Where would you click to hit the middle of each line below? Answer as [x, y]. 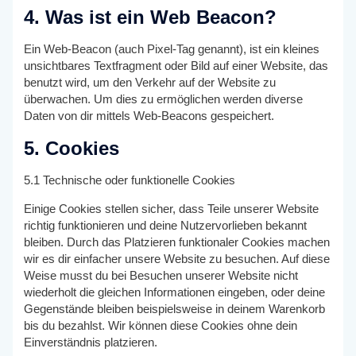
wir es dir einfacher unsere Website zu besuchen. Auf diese [177, 259]
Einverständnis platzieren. [91, 342]
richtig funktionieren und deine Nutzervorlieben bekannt [166, 225]
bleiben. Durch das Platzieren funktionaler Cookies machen [177, 242]
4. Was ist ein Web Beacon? [151, 17]
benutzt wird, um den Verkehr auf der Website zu [150, 82]
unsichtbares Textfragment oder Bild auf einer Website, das [176, 66]
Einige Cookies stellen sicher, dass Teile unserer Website [172, 209]
